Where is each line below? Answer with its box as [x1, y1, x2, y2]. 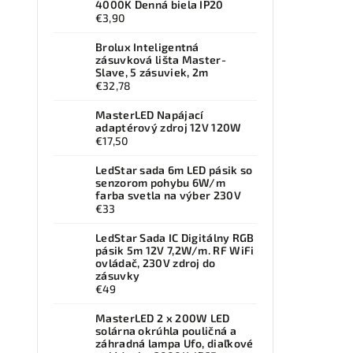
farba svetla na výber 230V [95, 188, 241, 203]
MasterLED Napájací [95, 108, 204, 122]
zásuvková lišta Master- [95, 53, 226, 67]
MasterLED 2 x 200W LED [95, 311, 230, 325]
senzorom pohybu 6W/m [95, 176, 226, 190]
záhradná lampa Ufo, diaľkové [95, 336, 254, 351]
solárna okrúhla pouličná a [95, 324, 236, 338]
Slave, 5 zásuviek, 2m [95, 65, 209, 80]
